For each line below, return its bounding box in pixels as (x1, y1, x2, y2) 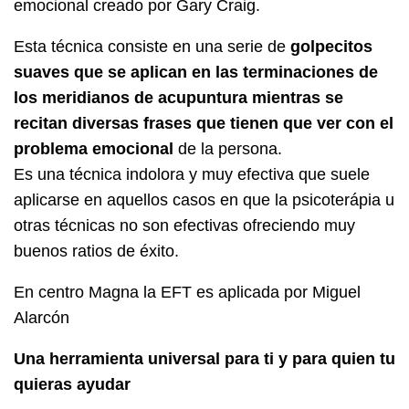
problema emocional (14, 139, 173, 158)
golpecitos (290, 37, 372, 56)
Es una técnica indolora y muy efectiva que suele (14, 164, 370, 184)
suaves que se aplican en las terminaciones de (14, 62, 378, 81)
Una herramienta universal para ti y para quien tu (14, 349, 395, 368)
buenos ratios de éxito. (14, 241, 179, 260)
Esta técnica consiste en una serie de (14, 37, 290, 56)
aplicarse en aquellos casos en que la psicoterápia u (14, 190, 394, 209)
